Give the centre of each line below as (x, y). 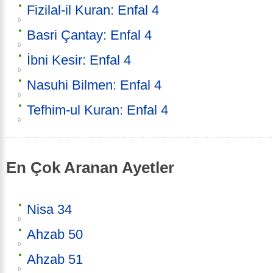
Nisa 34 (49, 209)
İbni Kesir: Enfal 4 (79, 60)
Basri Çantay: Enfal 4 (89, 35)
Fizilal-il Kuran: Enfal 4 (93, 10)
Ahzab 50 (55, 234)
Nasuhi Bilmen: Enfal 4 (94, 85)
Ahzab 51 (55, 259)
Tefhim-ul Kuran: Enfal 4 (97, 110)
